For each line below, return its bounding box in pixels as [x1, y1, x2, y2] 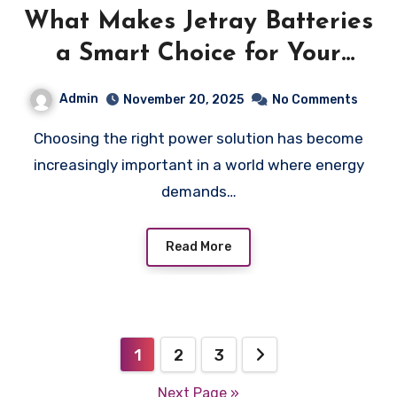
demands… [160, 183, 237, 201]
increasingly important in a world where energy [33, 156, 364, 175]
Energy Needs [113, 74, 284, 99]
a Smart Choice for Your [56, 42, 341, 67]
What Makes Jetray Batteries [24, 10, 373, 35]
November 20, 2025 [122, 92, 244, 108]
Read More [166, 238, 231, 254]
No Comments [271, 92, 358, 108]
